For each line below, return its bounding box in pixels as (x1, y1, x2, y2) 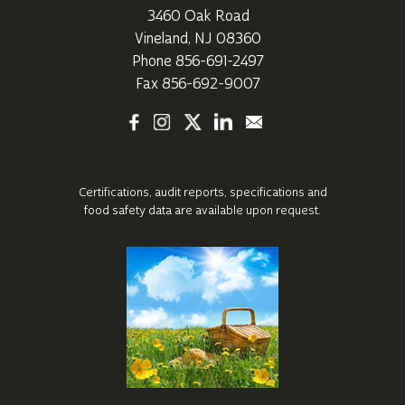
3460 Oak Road (146, 6, 250, 25)
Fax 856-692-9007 (136, 74, 260, 93)
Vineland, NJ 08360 (135, 29, 261, 48)
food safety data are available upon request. (84, 202, 321, 218)
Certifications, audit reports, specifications (78, 184, 307, 200)
